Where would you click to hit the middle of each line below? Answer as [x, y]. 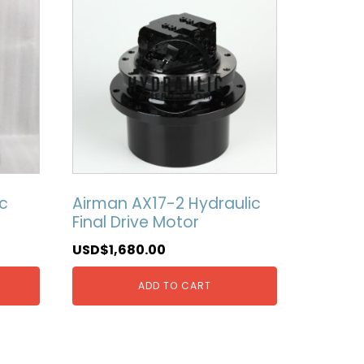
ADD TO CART [174, 286]
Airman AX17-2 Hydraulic [166, 204]
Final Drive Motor [135, 223]
